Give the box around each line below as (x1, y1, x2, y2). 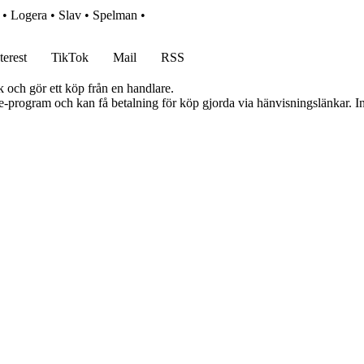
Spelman (93, 7, 137, 22)
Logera (11, 7, 47, 22)
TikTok (51, 50, 89, 64)
